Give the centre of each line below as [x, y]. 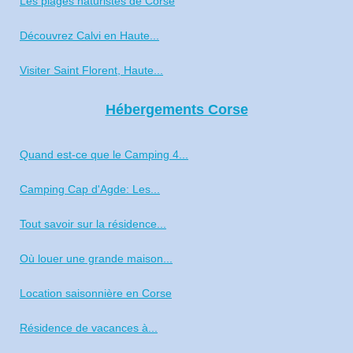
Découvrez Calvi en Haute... [89, 36]
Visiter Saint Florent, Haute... [91, 71]
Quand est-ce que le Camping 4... [104, 155]
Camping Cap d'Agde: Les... [90, 190]
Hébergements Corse [176, 110]
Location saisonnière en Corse [96, 294]
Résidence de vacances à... [89, 328]
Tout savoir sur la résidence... [93, 224]
